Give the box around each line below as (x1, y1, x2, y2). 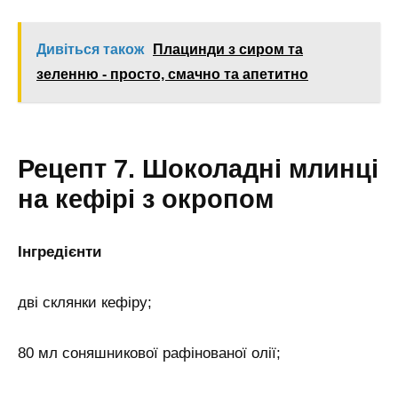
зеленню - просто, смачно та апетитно (36, 67, 308, 83)
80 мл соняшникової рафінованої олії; (18, 344, 281, 362)
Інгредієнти (18, 243, 101, 260)
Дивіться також (36, 42, 144, 58)
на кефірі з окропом (18, 184, 274, 213)
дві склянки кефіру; (18, 293, 152, 311)
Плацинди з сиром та (153, 42, 303, 58)
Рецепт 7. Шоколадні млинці (18, 154, 378, 183)
